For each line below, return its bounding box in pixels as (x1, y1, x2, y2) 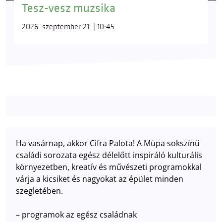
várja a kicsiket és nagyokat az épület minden (16, 173, 183, 184)
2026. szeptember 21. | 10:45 (22, 22, 114, 32)
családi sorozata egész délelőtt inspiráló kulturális (16, 149, 202, 161)
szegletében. (16, 185, 63, 196)
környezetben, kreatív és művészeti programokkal (16, 161, 202, 172)
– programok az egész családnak (16, 209, 137, 220)
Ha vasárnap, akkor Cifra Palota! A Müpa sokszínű (16, 137, 200, 149)
